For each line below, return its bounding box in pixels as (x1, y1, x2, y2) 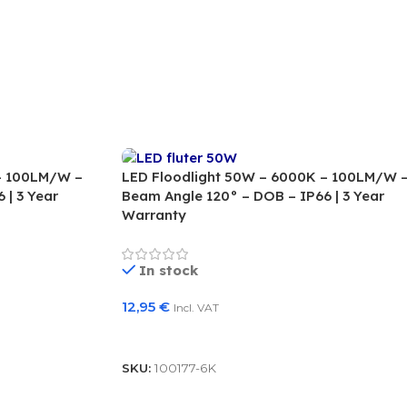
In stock (139, 262, 199, 280)
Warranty (121, 206, 186, 224)
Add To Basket (132, 328, 228, 343)
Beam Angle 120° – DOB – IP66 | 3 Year (121, 187, 384, 205)
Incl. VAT (173, 301, 219, 315)
